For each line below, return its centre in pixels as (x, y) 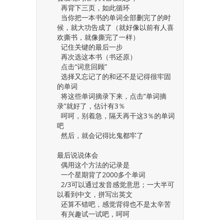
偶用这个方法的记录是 (93, 165)
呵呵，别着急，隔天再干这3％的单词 (116, 116)
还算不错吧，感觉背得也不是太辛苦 (114, 204)
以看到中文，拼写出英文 (95, 194)
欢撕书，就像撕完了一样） (98, 37)
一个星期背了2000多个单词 (101, 175)
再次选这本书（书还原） (97, 57)
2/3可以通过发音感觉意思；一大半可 (116, 184)
